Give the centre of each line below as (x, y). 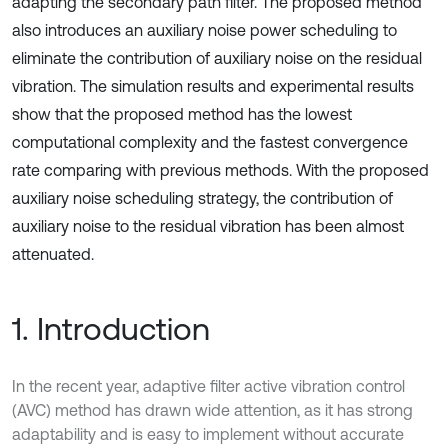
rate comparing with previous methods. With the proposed (220, 170)
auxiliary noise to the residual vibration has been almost (208, 226)
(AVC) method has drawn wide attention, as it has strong (212, 410)
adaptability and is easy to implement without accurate (208, 434)
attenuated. (53, 254)
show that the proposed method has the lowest (182, 114)
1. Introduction (111, 328)
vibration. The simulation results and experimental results (213, 86)
